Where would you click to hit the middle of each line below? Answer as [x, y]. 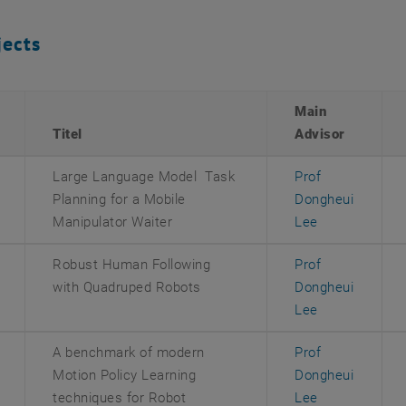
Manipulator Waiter [113, 222]
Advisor [320, 134]
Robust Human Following [132, 265]
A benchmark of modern [129, 353]
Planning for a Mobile [119, 199]
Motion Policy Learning [125, 375]
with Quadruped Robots [127, 287]
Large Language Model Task [144, 177]
